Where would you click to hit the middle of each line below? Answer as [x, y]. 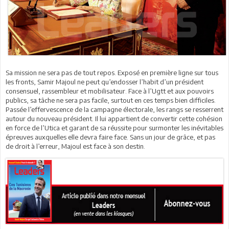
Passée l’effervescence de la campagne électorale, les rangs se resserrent [114, 109]
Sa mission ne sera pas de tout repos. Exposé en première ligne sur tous [112, 72]
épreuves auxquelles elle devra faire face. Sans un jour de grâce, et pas [110, 137]
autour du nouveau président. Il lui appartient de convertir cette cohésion [114, 118]
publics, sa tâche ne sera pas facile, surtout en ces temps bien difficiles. [111, 100]
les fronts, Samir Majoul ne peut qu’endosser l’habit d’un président [105, 82]
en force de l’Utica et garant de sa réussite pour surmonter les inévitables [114, 128]
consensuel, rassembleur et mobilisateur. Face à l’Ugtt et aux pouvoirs [110, 91]
